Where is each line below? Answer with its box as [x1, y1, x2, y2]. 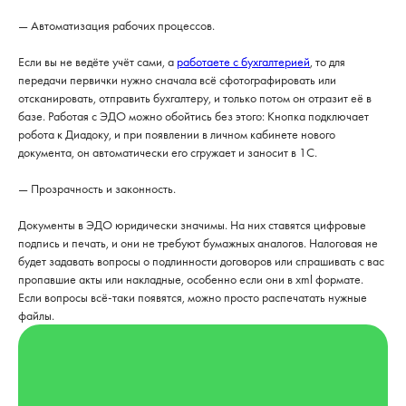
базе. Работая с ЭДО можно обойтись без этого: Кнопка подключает [18, 108, 369, 124]
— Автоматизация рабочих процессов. [18, 17, 215, 34]
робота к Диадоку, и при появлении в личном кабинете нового [18, 126, 335, 142]
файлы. [18, 307, 54, 324]
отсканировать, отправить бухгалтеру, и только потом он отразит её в [18, 90, 372, 106]
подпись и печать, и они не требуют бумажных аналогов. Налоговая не [18, 235, 378, 251]
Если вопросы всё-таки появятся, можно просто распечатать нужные [18, 289, 367, 305]
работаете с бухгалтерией [177, 53, 310, 70]
